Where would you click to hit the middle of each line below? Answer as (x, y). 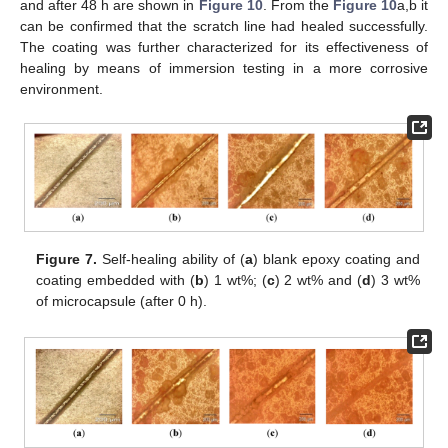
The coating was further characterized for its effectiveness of (224, 47)
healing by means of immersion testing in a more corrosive (224, 68)
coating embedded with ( (115, 279)
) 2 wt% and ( (318, 279)
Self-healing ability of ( (171, 258)
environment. (61, 89)
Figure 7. (67, 258)
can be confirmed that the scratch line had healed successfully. (224, 26)
